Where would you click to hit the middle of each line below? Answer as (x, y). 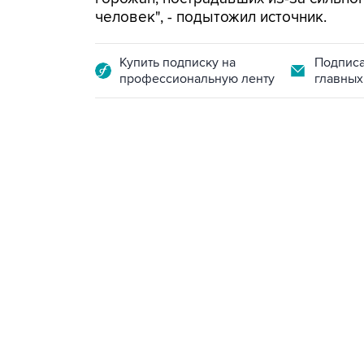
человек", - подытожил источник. (211, 17)
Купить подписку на (178, 63)
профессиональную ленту (197, 79)
